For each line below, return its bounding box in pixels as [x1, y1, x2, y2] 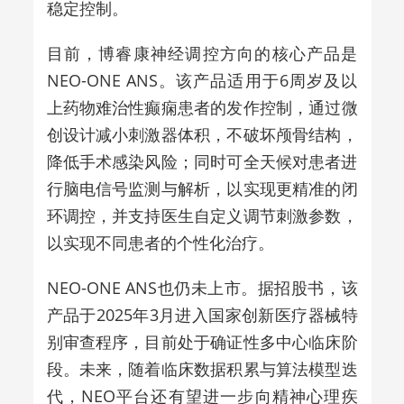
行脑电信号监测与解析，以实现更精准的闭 [46, 177, 358, 199]
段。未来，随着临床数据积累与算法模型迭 [46, 357, 358, 380]
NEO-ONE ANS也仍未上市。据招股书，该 [46, 276, 358, 298]
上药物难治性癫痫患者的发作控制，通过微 [46, 96, 358, 118]
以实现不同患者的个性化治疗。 [46, 231, 274, 253]
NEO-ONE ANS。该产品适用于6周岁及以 [46, 69, 358, 91]
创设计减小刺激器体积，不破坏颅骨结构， [46, 123, 358, 145]
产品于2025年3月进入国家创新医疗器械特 [46, 303, 358, 326]
